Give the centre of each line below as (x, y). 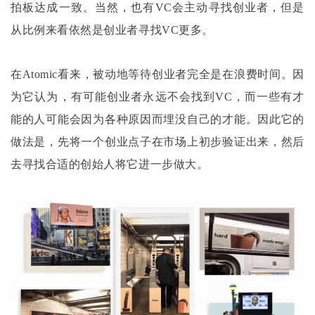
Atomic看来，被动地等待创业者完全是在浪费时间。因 (163, 75)
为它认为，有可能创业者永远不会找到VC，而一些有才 (157, 97)
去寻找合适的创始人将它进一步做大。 (110, 165)
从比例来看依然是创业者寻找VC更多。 (112, 30)
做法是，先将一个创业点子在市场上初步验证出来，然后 (157, 142)
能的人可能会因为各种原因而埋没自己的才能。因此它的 (157, 120)
